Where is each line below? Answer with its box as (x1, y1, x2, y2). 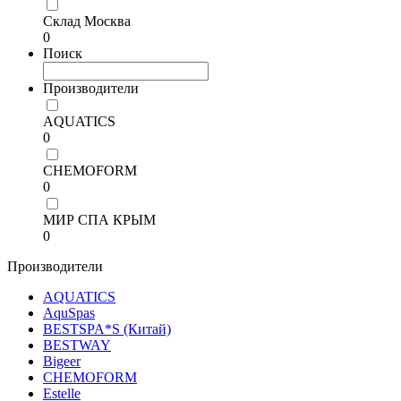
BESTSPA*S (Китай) (43, 321, 171, 337)
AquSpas (43, 305, 95, 321)
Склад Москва (43, 13, 131, 30)
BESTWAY (43, 337, 111, 354)
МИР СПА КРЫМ (43, 212, 156, 228)
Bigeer (43, 354, 81, 370)
